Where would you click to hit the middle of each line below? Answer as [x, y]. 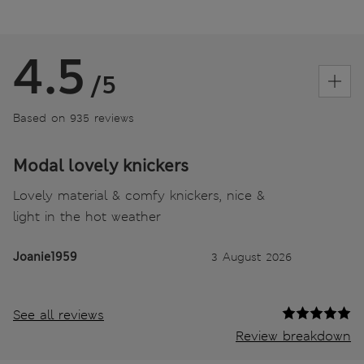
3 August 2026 [251, 257]
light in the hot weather [87, 217]
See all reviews [58, 315]
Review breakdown [293, 336]
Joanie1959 [45, 257]
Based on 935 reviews [74, 118]
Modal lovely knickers [101, 166]
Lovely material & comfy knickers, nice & [139, 196]
